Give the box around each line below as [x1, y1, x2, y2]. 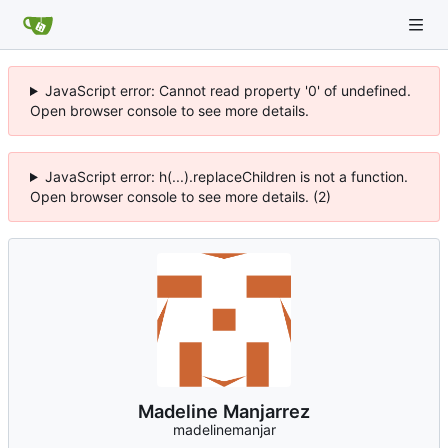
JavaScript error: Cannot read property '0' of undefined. [44, 82, 411, 99]
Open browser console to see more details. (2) [30, 188, 331, 205]
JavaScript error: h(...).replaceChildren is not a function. [44, 168, 408, 185]
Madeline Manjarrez [138, 400, 310, 423]
